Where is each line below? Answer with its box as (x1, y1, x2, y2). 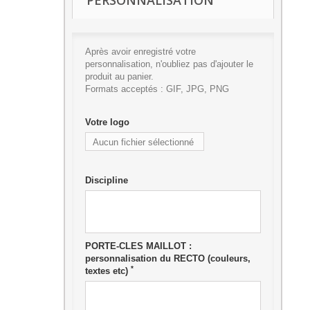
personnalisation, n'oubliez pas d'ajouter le (84, 59, 253, 69)
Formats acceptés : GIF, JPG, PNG (84, 84, 229, 94)
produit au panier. (84, 71, 154, 82)
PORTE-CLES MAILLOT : (84, 241, 192, 251)
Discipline (84, 175, 128, 185)
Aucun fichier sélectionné (92, 137, 194, 147)
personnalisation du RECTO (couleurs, (84, 253, 250, 264)
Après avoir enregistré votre (84, 46, 196, 57)
